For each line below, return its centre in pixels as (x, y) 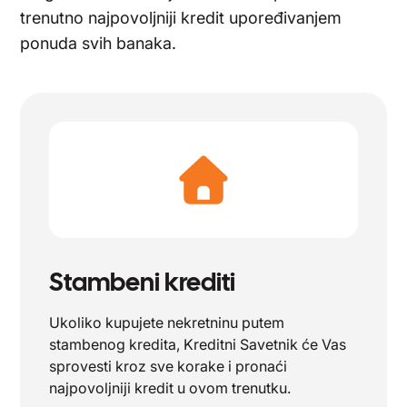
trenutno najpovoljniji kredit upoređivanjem (181, 18)
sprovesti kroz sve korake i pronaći (169, 366)
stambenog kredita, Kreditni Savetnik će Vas (198, 344)
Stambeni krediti (143, 282)
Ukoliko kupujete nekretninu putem (167, 323)
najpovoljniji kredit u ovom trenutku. (170, 388)
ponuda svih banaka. (99, 43)
